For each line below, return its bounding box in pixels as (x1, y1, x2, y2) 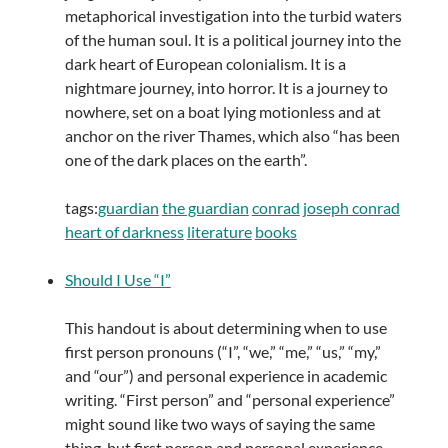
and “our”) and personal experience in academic (64, 366, 387, 386)
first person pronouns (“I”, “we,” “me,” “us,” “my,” (64, 342, 381, 362)
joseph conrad (302, 198, 400, 218)
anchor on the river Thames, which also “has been (64, 126, 400, 146)
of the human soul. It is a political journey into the (64, 30, 401, 50)
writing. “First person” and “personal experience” (64, 390, 395, 410)
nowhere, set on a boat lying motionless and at (64, 102, 381, 122)
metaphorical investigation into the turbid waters (64, 6, 402, 26)
